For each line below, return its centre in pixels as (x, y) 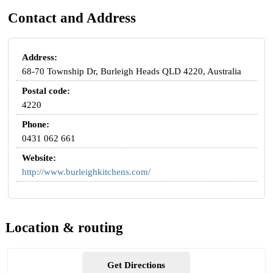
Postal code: (46, 90)
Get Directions (136, 265)
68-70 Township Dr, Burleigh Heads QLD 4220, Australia (132, 71)
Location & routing (64, 228)
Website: (39, 158)
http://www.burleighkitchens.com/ (87, 172)
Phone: (36, 124)
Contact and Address (72, 18)
